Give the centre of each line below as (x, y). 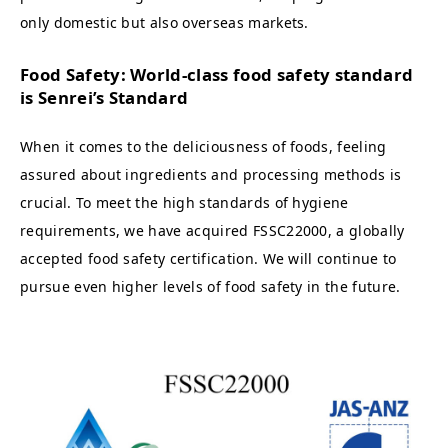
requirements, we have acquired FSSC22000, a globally (212, 230)
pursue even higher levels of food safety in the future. (210, 286)
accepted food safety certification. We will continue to (208, 258)
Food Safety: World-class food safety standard (217, 74)
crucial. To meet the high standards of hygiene (184, 202)
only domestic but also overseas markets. (164, 22)
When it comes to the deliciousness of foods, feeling (203, 146)
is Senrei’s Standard (104, 97)
